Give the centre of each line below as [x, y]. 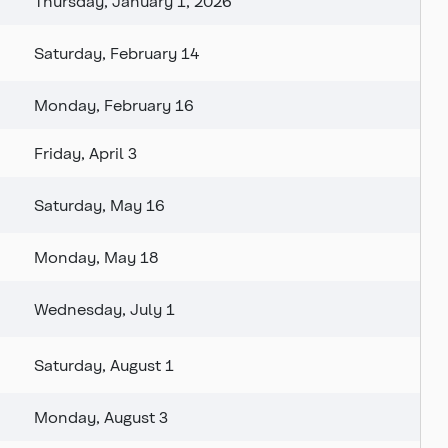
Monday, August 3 [101, 417]
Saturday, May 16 [99, 205]
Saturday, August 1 [104, 365]
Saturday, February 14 [116, 53]
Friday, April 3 [85, 153]
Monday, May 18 [96, 257]
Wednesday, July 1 [104, 309]
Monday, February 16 [114, 105]
